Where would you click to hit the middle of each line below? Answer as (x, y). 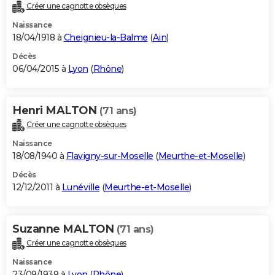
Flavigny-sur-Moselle (110, 156)
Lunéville (80, 188)
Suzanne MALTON (64, 229)
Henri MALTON (56, 111)
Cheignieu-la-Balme (106, 38)
